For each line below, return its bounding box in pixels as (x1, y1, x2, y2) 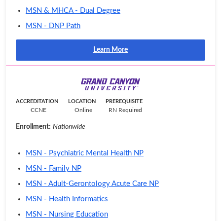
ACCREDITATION (16, 99, 58, 105)
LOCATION (68, 99, 96, 105)
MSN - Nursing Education (26, 211, 108, 219)
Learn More (93, 46, 128, 54)
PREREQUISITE (106, 99, 143, 105)
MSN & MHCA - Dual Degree (26, 7, 120, 15)
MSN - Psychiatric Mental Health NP (26, 149, 144, 157)
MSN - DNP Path (26, 22, 80, 30)
